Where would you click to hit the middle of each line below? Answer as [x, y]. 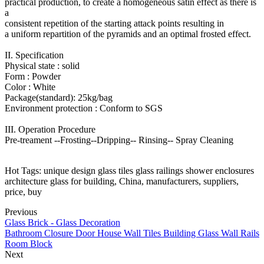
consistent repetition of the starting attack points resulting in [114, 23]
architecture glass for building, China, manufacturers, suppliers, [122, 181]
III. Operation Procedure [50, 129]
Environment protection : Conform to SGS [84, 108]
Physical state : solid [42, 65]
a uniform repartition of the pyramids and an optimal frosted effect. [128, 34]
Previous [21, 212]
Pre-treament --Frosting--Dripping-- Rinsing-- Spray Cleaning [119, 140]
